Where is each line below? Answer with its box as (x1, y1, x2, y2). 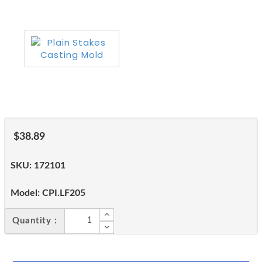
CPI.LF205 (40, 188, 85, 198)
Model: (11, 188, 40, 198)
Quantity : (12, 216, 57, 225)
